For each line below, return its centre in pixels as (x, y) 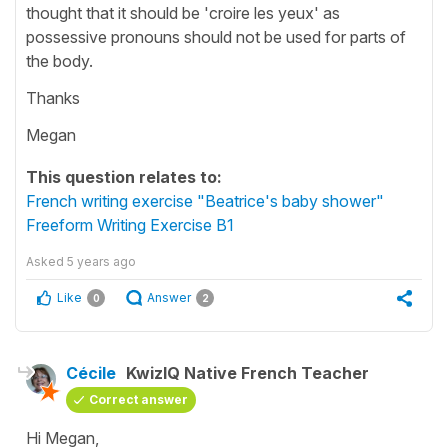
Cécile (91, 372)
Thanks (53, 97)
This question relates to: (124, 176)
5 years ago (101, 261)
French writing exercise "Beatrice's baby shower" (205, 200)
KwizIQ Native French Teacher (247, 372)
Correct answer (138, 399)
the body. (63, 60)
